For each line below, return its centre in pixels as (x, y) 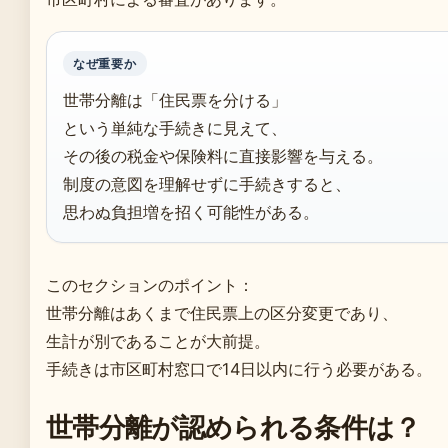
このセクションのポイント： (150, 284)
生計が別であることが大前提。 (158, 340)
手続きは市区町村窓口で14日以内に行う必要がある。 (239, 368)
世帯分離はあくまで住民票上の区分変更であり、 (222, 312)
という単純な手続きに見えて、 (175, 127)
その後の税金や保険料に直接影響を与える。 (223, 155)
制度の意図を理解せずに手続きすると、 (207, 183)
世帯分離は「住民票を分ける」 (175, 99)
